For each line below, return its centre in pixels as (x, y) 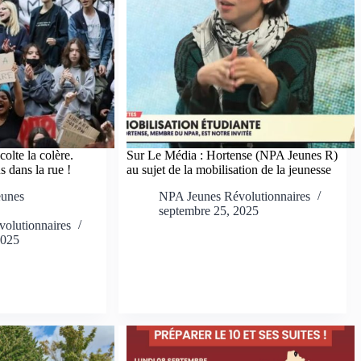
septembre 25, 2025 (209, 211)
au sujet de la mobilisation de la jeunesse (229, 170)
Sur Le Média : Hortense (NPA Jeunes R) (232, 156)
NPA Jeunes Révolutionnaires (235, 197)
